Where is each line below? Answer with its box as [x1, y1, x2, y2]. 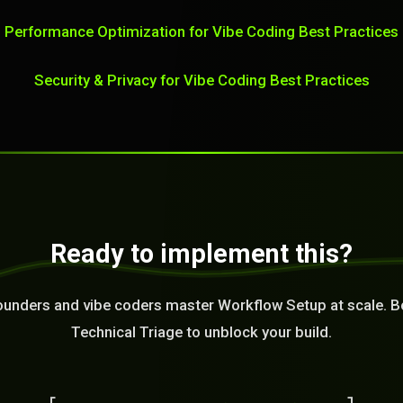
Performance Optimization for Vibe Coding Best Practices [4, 22, 399, 40]
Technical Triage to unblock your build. [71, 323, 332, 341]
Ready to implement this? [50, 238, 353, 269]
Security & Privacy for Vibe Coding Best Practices [33, 71, 370, 89]
